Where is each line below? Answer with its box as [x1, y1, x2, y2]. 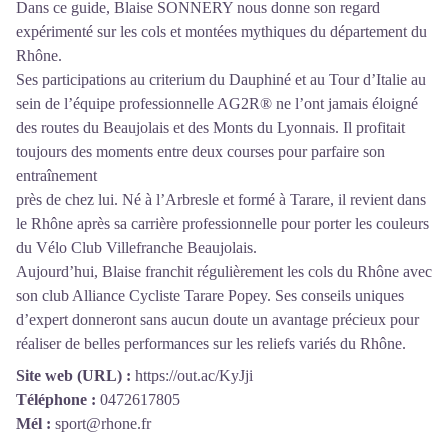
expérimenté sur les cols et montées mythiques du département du [16, 23, 427, 41]
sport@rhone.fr [55, 415, 151, 433]
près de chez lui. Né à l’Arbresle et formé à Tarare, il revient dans [16, 191, 426, 209]
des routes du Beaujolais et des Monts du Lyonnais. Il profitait [16, 119, 405, 137]
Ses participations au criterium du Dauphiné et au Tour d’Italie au [16, 71, 426, 89]
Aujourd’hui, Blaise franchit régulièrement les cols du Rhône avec [16, 263, 432, 281]
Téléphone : [16, 391, 96, 409]
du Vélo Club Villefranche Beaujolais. [16, 239, 257, 257]
